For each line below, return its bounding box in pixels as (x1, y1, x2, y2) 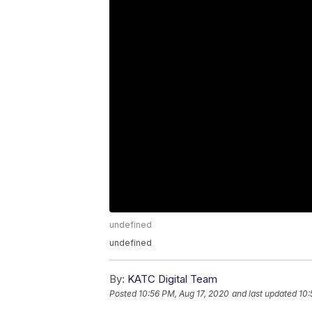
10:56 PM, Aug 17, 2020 (139, 288, 229, 299)
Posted (109, 288, 139, 299)
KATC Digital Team (127, 272, 217, 286)
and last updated (232, 288, 297, 299)
